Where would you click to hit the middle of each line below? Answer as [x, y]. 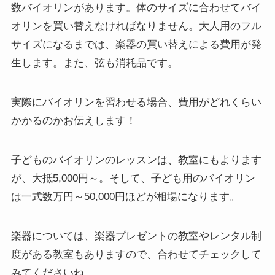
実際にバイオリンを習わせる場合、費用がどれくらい [136, 103]
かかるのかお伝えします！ [73, 121]
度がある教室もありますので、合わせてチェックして [136, 255]
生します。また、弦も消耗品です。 [94, 63]
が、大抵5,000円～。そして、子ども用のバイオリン [133, 179]
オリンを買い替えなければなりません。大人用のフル [136, 26]
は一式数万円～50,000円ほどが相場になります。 [125, 197]
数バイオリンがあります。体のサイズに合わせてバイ [136, 7]
